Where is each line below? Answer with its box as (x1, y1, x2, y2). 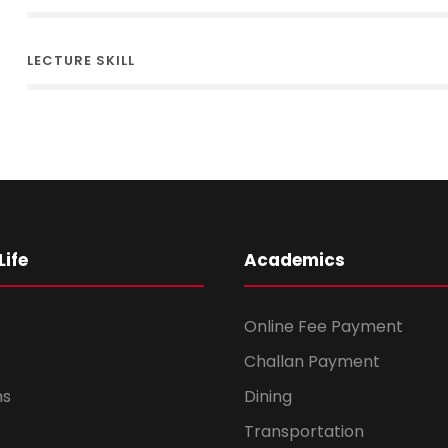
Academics (244, 248, 345, 272)
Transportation (244, 420, 364, 443)
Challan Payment (244, 350, 380, 373)
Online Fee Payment (244, 315, 403, 338)
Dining (244, 385, 292, 408)
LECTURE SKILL (26, 51, 135, 70)
